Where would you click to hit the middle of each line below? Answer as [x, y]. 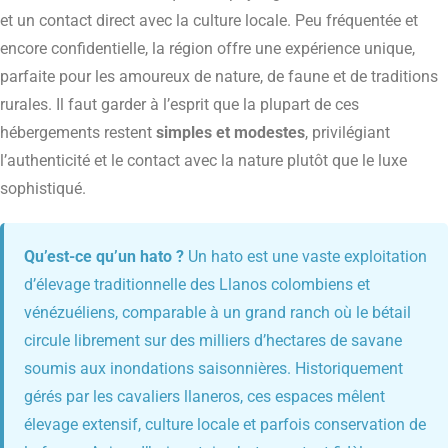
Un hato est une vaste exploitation [305, 257]
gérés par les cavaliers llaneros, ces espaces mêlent [204, 397]
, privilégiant [347, 133]
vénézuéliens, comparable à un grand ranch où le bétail [217, 313]
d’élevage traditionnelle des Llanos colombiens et [197, 285]
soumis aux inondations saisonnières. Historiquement [213, 369]
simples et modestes [230, 133]
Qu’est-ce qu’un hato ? [104, 257]
